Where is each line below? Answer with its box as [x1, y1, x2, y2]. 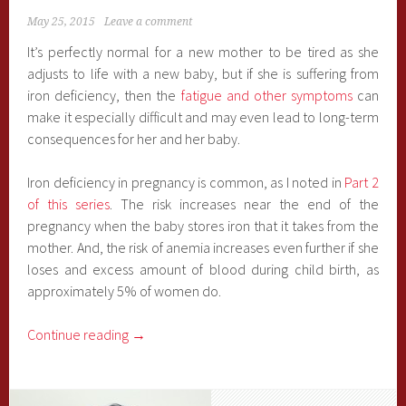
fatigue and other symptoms [180, 86, 353, 104]
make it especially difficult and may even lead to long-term [27, 108, 379, 126]
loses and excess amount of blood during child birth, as [27, 260, 379, 278]
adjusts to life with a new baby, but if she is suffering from [27, 64, 379, 82]
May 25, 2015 [27, 15, 96, 28]
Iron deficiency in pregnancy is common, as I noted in [27, 173, 345, 191]
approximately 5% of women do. [27, 282, 222, 300]
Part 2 [344, 173, 379, 191]
